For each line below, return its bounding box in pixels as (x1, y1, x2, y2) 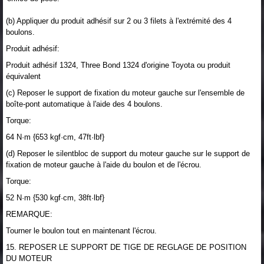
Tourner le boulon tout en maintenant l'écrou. (6, 226, 157, 235)
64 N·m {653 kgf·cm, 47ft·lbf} (6, 132, 104, 141)
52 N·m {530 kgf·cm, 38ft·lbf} (6, 193, 104, 202)
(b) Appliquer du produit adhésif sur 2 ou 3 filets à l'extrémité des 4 (6, 16, 232, 25)
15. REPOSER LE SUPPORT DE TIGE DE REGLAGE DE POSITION (6, 242, 246, 252)
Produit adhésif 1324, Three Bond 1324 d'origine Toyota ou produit (6, 60, 230, 70)
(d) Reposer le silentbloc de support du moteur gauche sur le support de (6, 148, 250, 158)
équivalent (6, 71, 41, 81)
